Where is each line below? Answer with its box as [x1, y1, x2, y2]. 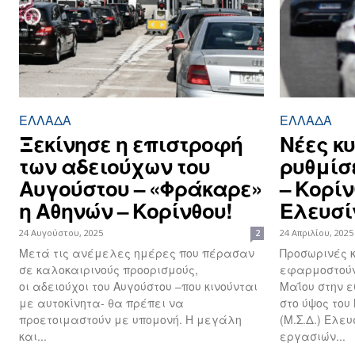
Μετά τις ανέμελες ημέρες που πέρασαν [19, 245, 254, 261]
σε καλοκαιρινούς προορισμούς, [19, 261, 198, 278]
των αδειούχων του [19, 151, 210, 181]
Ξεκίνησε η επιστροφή [19, 129, 242, 159]
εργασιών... [280, 328, 345, 345]
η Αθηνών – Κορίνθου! [19, 196, 232, 226]
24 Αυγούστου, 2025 [19, 227, 103, 239]
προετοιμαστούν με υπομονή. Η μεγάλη [19, 311, 242, 328]
